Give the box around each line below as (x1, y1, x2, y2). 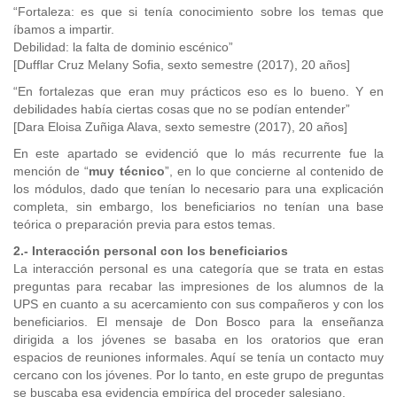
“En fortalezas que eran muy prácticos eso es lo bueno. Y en (13, 84, 384, 98)
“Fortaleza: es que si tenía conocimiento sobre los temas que (13, 4, 384, 19)
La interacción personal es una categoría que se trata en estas (13, 261, 384, 276)
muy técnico (89, 164, 165, 178)
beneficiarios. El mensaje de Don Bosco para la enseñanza (13, 315, 384, 329)
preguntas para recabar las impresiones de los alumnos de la (13, 279, 384, 293)
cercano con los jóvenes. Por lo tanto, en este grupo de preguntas (13, 368, 384, 382)
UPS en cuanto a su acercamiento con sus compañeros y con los (13, 297, 384, 311)
